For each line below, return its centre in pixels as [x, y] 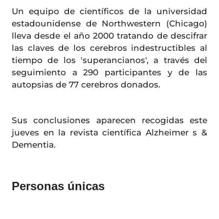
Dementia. [34, 145]
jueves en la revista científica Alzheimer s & [109, 133]
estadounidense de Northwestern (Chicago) [109, 24]
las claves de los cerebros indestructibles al [109, 48]
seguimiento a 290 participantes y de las [109, 73]
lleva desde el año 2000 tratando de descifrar [109, 36]
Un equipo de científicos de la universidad [109, 11]
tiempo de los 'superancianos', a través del [109, 60]
